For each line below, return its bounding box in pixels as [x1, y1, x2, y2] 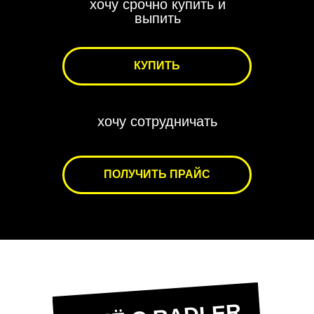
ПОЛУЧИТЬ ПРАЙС [104, 168, 210, 180]
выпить [134, 11, 181, 26]
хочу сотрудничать [97, 114, 217, 129]
